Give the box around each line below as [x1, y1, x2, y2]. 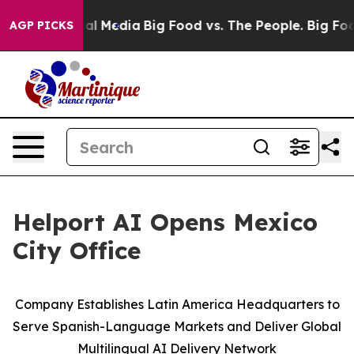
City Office [13, 235, 149, 265]
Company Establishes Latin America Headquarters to [14, 296, 340, 312]
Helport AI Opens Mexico [13, 207, 318, 237]
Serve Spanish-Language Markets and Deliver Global [13, 318, 341, 334]
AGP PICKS [9, 18, 73, 32]
